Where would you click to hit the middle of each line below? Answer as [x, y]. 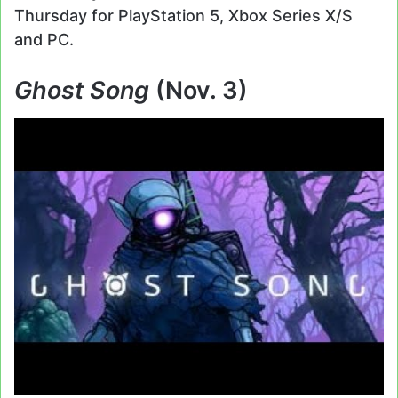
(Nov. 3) [202, 90]
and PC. [44, 39]
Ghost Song [85, 90]
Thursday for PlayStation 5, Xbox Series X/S [183, 15]
